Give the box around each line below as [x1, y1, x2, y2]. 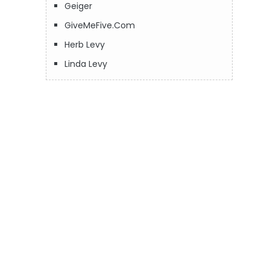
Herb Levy [64, 39, 105, 51]
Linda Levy [64, 58, 107, 70]
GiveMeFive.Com [64, 19, 135, 31]
